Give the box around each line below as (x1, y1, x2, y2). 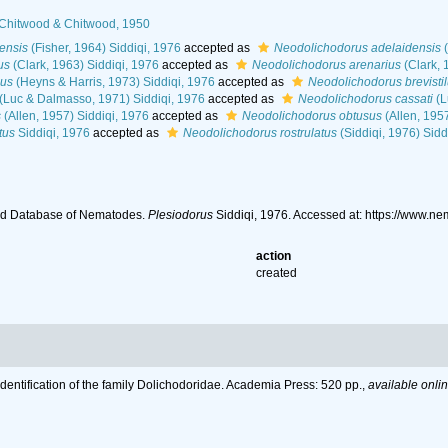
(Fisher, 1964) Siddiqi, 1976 (27, 41, 181, 55)
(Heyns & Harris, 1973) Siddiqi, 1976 (12, 75, 215, 89)
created (256, 266, 298, 280)
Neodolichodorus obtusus (241, 109, 382, 123)
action (256, 249, 292, 263)
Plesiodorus (147, 208, 213, 222)
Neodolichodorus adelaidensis (273, 41, 441, 55)
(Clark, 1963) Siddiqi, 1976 (9, 58, 159, 72)
